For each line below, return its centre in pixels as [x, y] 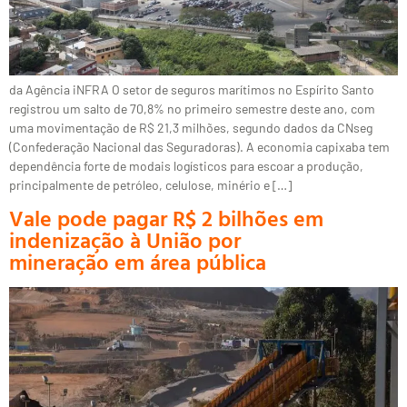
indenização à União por [125, 240]
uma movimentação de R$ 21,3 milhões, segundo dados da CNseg [191, 127]
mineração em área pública [138, 262]
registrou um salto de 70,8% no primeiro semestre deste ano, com [192, 108]
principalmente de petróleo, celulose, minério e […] [150, 184]
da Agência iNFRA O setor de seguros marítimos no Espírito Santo [192, 89]
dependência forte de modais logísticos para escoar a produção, [186, 165]
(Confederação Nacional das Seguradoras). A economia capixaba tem [199, 146]
